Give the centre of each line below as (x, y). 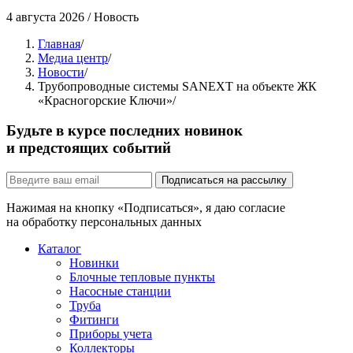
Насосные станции (120, 292)
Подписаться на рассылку (224, 180)
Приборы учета (111, 334)
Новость (116, 17)
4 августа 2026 (47, 17)
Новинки (94, 263)
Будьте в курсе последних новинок (124, 131)
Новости (61, 72)
